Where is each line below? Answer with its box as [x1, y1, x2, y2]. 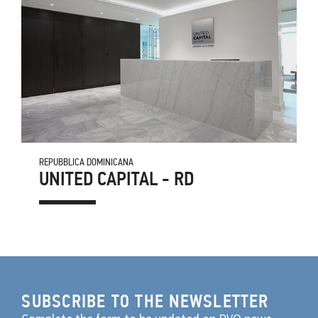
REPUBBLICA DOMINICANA [39, 155, 134, 168]
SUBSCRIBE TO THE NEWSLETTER [21, 290, 269, 312]
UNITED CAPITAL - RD [39, 166, 194, 191]
